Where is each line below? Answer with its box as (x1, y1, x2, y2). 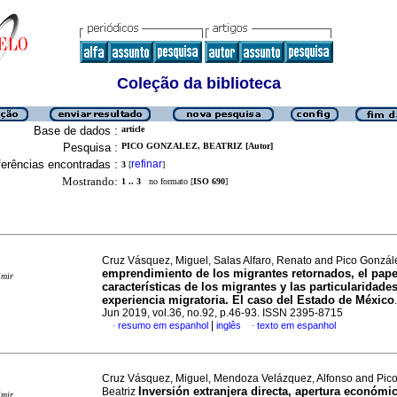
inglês (216, 320, 241, 331)
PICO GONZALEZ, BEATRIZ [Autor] (121, 141, 273, 151)
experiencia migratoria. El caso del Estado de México (102, 293, 394, 307)
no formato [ (141, 176, 193, 186)
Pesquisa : (63, 141, 118, 154)
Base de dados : (34, 124, 118, 137)
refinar (131, 158, 162, 170)
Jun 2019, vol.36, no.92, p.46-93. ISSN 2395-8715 (102, 307, 343, 319)
